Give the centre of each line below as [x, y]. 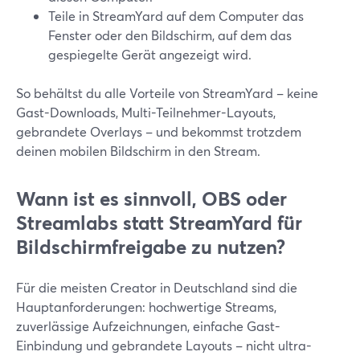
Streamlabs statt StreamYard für [159, 223]
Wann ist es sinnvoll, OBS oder [151, 198]
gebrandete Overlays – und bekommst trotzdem [159, 131]
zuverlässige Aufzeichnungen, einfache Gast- [148, 326]
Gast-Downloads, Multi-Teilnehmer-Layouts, [146, 112]
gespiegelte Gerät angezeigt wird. [150, 54]
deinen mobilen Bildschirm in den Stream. [138, 151]
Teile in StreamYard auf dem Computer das [176, 16]
